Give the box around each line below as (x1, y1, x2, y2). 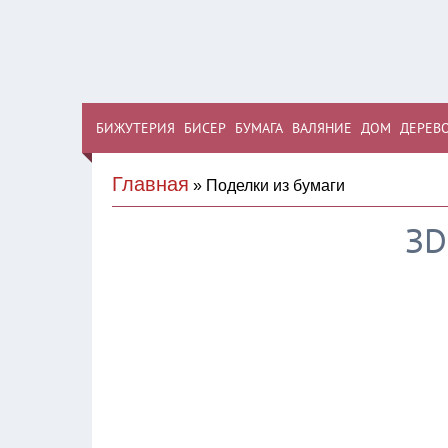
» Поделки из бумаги (189, 176, 345, 194)
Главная (112, 172, 189, 195)
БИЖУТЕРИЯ (96, 118, 175, 137)
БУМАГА (235, 118, 283, 137)
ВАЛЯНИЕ (292, 118, 352, 137)
